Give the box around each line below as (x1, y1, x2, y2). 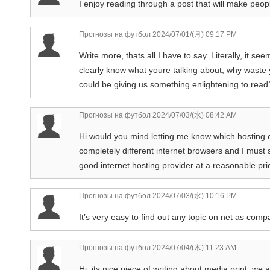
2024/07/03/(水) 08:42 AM (151, 110, 237, 119)
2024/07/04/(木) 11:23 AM (151, 243, 236, 252)
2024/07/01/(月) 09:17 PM (151, 30, 237, 39)
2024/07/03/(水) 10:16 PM (151, 191, 237, 200)
